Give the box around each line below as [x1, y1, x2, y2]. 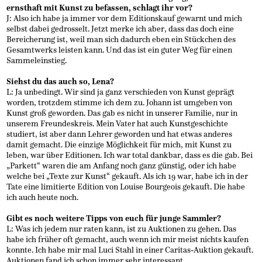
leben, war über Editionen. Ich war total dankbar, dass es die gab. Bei [6, 150, 253, 160]
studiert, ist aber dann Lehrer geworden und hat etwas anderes [6, 129, 233, 139]
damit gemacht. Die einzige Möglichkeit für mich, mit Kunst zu [6, 139, 232, 150]
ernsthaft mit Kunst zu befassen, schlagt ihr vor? [6, 2, 193, 13]
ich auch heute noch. [6, 192, 79, 202]
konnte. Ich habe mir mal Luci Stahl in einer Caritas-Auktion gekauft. [6, 244, 254, 255]
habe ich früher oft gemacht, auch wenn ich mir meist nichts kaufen [6, 234, 249, 244]
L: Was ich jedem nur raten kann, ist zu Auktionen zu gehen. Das [6, 223, 237, 234]
